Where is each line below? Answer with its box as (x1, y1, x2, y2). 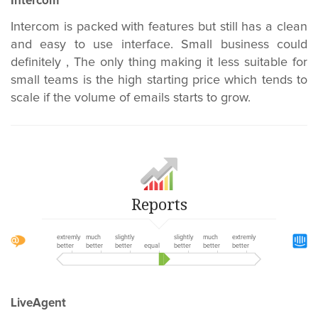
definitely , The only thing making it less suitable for (11, 56, 307, 69)
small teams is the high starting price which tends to (11, 74, 307, 87)
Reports (131, 193, 187, 214)
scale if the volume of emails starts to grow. (11, 92, 251, 104)
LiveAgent (11, 297, 66, 309)
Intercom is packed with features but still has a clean (11, 21, 307, 33)
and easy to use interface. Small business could (11, 38, 307, 51)
